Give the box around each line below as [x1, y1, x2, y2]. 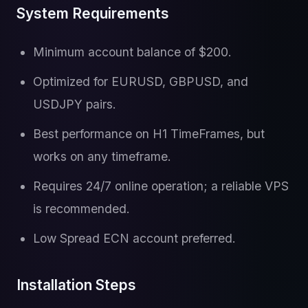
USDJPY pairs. [33, 97, 116, 111]
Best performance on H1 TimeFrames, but [33, 126, 265, 141]
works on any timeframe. [33, 149, 171, 164]
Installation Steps [16, 276, 136, 294]
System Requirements [16, 5, 169, 22]
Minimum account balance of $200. [33, 45, 232, 59]
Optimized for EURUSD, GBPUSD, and [33, 74, 248, 89]
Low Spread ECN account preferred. [33, 231, 236, 245]
